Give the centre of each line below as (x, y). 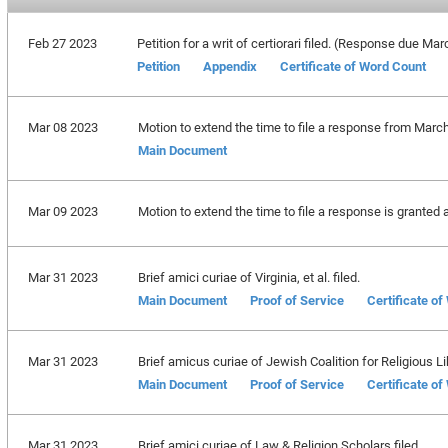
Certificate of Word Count (352, 66)
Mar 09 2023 (62, 211)
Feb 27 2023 (62, 43)
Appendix (229, 66)
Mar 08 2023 (62, 127)
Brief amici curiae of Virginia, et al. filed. (248, 277)
